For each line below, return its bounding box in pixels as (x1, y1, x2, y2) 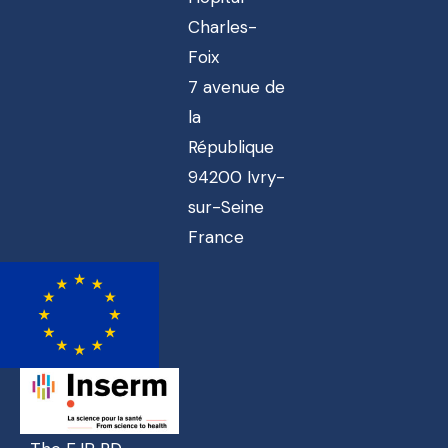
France (187, 225, 244, 248)
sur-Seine (187, 195, 264, 218)
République (187, 135, 274, 158)
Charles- (187, 15, 257, 38)
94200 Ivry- (187, 165, 285, 188)
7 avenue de (187, 75, 285, 98)
